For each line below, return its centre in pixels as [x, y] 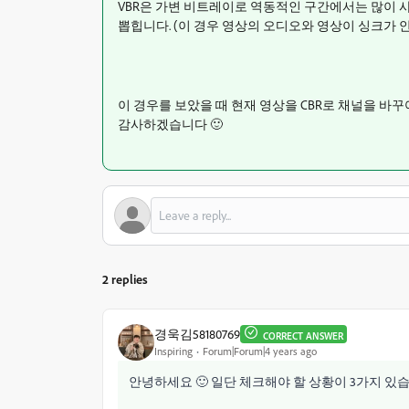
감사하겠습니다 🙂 [170, 123]
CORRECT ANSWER [303, 336]
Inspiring [173, 351]
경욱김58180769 [197, 334]
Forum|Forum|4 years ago [260, 351]
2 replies [125, 278]
